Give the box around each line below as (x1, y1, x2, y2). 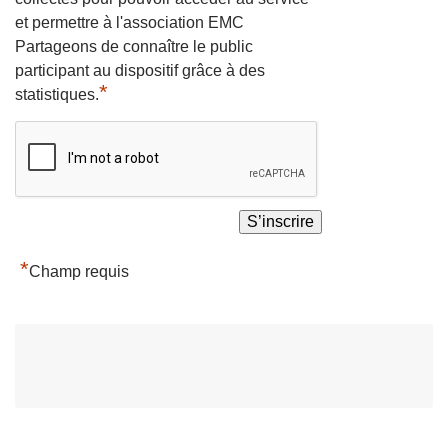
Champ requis (29, 262, 129, 280)
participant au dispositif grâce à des (15, 61, 265, 79)
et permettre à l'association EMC (15, 13, 244, 31)
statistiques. (15, 85, 99, 103)
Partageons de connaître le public (15, 37, 253, 55)
